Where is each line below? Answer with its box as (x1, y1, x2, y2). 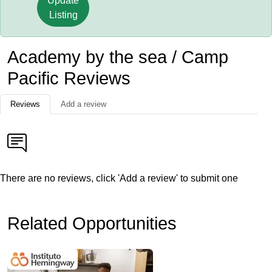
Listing (49, 10, 78, 20)
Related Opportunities (7, 214, 177, 233)
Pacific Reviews (7, 69, 131, 88)
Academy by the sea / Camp (7, 47, 228, 67)
